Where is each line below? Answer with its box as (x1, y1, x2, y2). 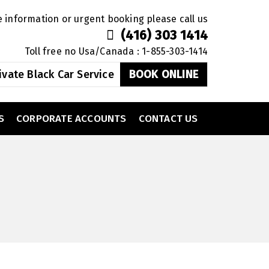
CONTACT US (138, 112, 198, 125)
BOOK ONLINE (128, 68, 198, 81)
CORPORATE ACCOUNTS (16, 112, 127, 125)
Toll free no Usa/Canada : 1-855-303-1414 (25, 46, 208, 57)
